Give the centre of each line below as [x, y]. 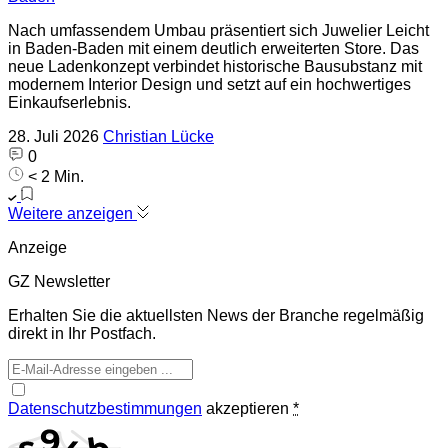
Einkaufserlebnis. [69, 102]
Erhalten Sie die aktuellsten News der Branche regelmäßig [216, 315]
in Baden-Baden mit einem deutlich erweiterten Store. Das [213, 48]
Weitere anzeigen [72, 213]
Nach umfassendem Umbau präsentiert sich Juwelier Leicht [218, 30]
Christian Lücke [158, 136]
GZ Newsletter [59, 281]
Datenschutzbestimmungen [105, 408]
